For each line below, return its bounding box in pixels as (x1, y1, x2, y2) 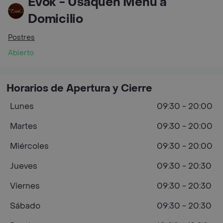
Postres (8, 33, 35, 42)
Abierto (8, 48, 34, 58)
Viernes (10, 181, 40, 191)
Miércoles (10, 141, 49, 151)
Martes (10, 121, 37, 131)
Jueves (10, 161, 37, 171)
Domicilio (28, 11, 83, 27)
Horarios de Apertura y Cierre (6, 82, 152, 95)
